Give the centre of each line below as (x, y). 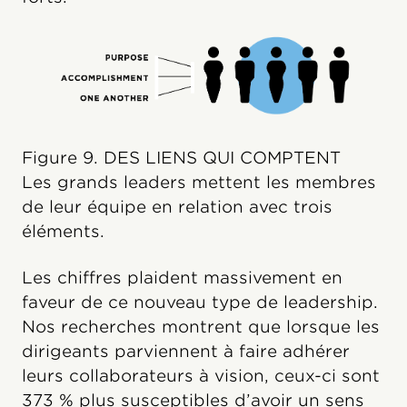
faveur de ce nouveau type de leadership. (200, 302)
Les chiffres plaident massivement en (182, 277)
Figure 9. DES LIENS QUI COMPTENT (181, 157)
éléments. (63, 231)
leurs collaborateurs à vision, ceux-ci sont (201, 375)
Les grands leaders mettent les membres (199, 182)
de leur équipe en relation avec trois (177, 206)
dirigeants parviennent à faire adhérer (186, 351)
